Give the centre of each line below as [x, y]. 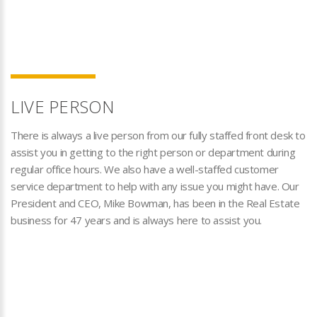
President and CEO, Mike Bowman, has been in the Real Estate [155, 203]
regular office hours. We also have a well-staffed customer [145, 169]
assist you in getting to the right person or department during [153, 152]
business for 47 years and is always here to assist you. [137, 220]
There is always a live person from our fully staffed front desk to [158, 135]
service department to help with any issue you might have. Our [155, 186]
